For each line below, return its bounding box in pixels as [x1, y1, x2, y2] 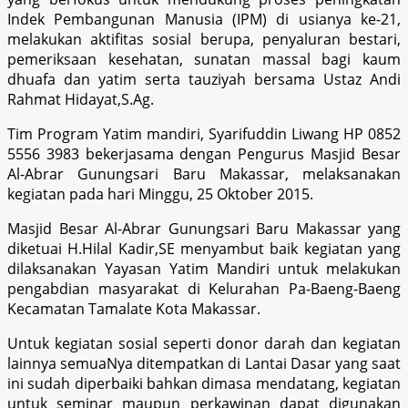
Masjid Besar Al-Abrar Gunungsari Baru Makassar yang [7, 218, 401, 239]
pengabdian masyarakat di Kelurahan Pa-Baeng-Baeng [7, 278, 401, 299]
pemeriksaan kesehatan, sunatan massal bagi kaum [7, 48, 401, 69]
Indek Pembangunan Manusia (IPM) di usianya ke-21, [7, 8, 401, 29]
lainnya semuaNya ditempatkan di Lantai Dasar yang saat [7, 352, 401, 373]
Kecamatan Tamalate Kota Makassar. [7, 298, 260, 319]
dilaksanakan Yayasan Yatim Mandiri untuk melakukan [7, 258, 401, 279]
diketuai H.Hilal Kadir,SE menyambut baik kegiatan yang [7, 238, 401, 259]
